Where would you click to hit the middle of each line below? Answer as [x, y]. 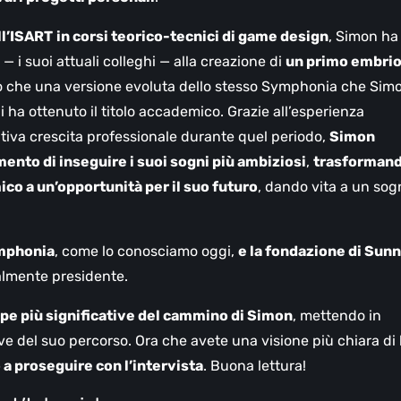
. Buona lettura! [255, 366]
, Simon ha [363, 37]
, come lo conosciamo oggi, [146, 252]
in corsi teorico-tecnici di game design [192, 37]
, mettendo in [337, 316]
